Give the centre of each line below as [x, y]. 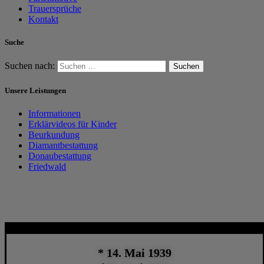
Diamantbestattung [63, 145]
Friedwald [47, 166]
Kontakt [43, 19]
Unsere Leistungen [35, 90]
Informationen [55, 113]
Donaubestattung [60, 156]
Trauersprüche [55, 9]
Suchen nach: [30, 66]
